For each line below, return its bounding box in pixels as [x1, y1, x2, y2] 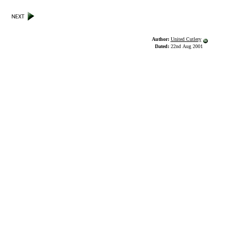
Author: [151, 36, 171, 42]
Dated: [154, 43, 171, 49]
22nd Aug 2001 [170, 43, 203, 49]
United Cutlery [170, 36, 201, 42]
